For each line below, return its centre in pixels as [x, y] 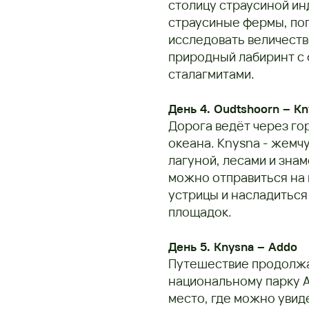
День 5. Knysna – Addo [233, 247]
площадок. [200, 212]
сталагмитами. [211, 74]
